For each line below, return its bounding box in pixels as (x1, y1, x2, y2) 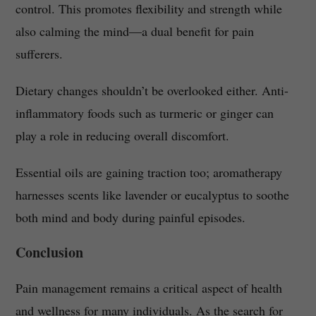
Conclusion (15, 242, 83, 263)
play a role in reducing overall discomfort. (15, 127, 229, 145)
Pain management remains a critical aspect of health (15, 279, 282, 297)
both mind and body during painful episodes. (15, 209, 245, 226)
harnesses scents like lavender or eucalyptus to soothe (15, 186, 289, 204)
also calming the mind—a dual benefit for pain (15, 23, 254, 40)
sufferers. (15, 45, 63, 63)
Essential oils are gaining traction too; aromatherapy (15, 164, 282, 181)
